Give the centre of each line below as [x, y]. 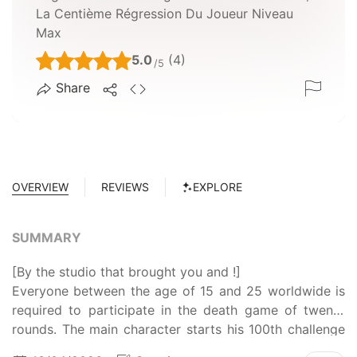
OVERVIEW [40, 187]
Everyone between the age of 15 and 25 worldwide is [178, 290]
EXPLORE [218, 187]
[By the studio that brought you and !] [126, 271]
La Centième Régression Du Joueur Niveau [165, 13]
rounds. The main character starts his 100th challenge [178, 329]
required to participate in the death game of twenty [178, 310]
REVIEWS [125, 187]
